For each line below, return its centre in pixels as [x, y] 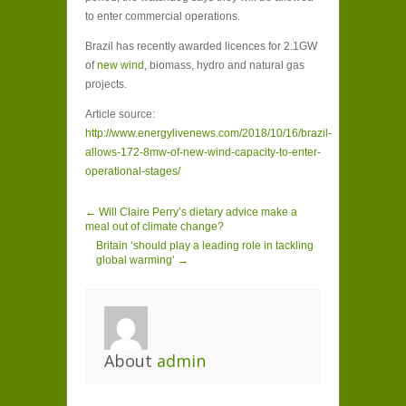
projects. [106, 84]
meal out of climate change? [155, 227]
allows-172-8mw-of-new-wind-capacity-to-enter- [203, 152]
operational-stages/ [133, 171]
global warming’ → [142, 260]
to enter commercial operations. [163, 16]
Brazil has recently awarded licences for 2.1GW [201, 46]
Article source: [120, 114]
